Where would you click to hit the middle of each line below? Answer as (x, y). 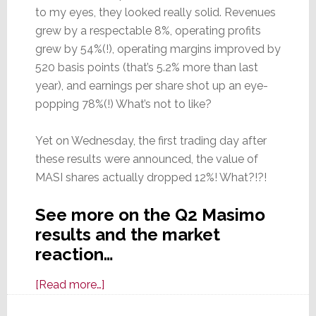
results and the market (127, 235)
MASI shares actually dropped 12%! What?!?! (151, 178)
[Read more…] (69, 285)
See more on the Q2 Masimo (150, 215)
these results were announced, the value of (146, 159)
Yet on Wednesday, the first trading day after (151, 141)
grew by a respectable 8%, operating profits (148, 31)
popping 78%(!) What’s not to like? (123, 104)
